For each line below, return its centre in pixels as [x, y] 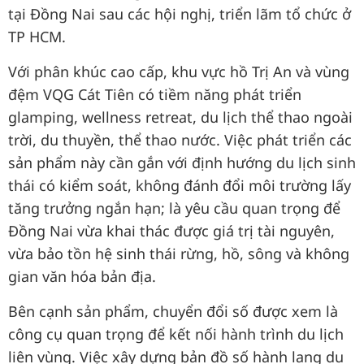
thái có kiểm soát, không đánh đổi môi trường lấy [180, 185]
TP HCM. [37, 37]
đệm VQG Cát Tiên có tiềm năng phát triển [155, 94]
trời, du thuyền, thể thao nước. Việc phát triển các [180, 140]
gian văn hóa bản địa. [82, 276]
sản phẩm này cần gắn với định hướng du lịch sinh [182, 162]
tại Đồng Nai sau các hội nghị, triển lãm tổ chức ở [180, 14]
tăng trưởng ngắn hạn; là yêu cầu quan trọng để [174, 208]
